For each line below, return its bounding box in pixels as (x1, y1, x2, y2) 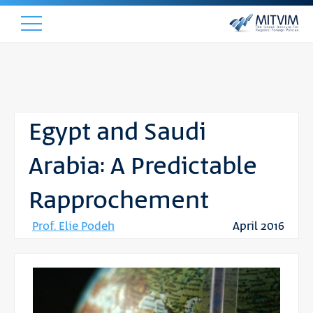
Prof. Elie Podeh (32, 218, 115, 235)
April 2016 (233, 218, 284, 235)
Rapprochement (29, 184, 209, 219)
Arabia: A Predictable (29, 150, 257, 184)
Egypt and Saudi (29, 115, 206, 150)
